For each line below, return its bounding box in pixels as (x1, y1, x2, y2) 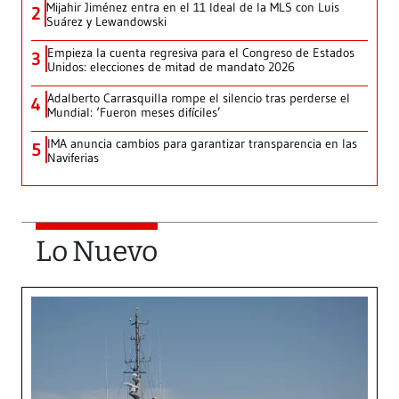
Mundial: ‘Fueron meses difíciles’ (47, 104, 221, 121)
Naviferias (47, 150, 99, 167)
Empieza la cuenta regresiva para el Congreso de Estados (47, 45, 354, 61)
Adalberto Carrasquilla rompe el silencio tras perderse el (47, 90, 350, 107)
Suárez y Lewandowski (46, 13, 167, 30)
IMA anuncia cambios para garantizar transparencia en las (47, 135, 357, 152)
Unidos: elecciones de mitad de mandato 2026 (47, 59, 295, 76)
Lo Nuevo (36, 234, 158, 269)
